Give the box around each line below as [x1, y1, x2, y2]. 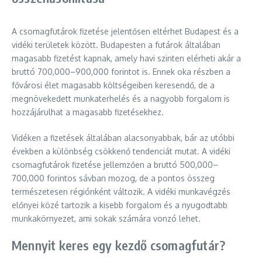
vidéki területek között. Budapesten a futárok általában [12, 40, 220, 50]
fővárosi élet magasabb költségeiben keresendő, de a [12, 80, 215, 90]
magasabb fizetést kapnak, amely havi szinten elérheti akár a [12, 53, 241, 63]
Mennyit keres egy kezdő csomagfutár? [12, 237, 226, 253]
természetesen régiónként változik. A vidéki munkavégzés [12, 187, 230, 196]
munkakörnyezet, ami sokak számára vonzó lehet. [12, 213, 201, 223]
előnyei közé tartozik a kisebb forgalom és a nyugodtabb [12, 200, 227, 210]
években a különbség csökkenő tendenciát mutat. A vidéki [12, 146, 230, 156]
